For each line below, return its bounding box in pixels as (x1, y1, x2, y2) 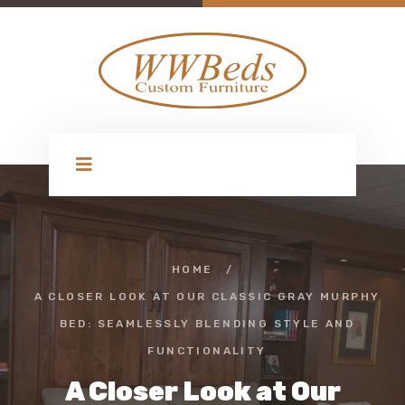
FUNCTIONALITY (147, 344, 267, 357)
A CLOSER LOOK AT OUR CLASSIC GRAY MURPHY (33, 290, 381, 303)
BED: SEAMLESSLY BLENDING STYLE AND (59, 317, 355, 330)
